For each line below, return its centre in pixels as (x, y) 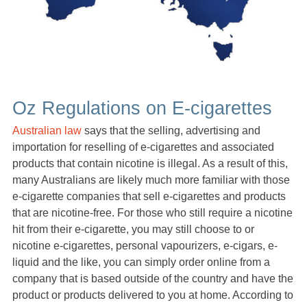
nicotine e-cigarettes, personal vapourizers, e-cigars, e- (145, 246)
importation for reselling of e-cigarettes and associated (143, 147)
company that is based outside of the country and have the (153, 279)
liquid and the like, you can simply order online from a (141, 262)
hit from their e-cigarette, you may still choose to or (133, 230)
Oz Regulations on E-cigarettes (142, 108)
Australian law (47, 131)
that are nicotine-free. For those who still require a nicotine (152, 213)
